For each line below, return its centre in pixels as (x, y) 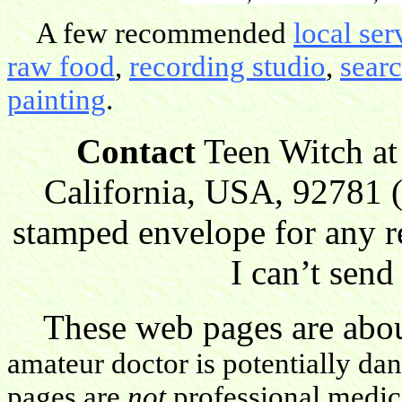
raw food (61, 66)
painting (57, 99)
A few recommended (150, 33)
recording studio (227, 66)
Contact (136, 151)
